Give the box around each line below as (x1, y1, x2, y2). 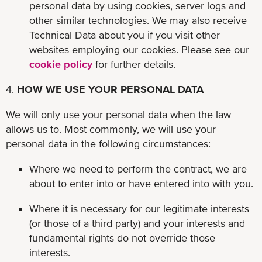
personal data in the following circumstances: (6, 137, 211, 150)
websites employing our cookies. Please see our (29, 43, 249, 56)
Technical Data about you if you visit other (29, 28, 220, 41)
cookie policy (29, 57, 92, 70)
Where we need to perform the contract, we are (29, 162, 247, 175)
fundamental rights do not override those (29, 231, 215, 244)
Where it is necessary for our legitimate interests (29, 202, 249, 215)
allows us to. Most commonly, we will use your (6, 122, 216, 135)
